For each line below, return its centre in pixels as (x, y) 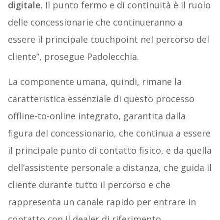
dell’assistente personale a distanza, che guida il (110, 167)
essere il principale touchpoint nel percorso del (108, 39)
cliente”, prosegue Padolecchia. (73, 56)
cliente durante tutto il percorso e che (89, 184)
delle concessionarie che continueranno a (95, 22)
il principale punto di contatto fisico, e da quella (110, 150)
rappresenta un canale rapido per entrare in (102, 202)
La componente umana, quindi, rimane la (95, 81)
